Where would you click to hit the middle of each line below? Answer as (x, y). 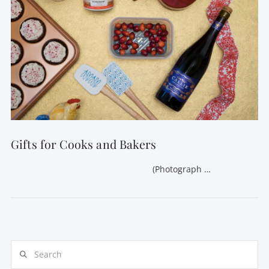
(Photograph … (110, 169)
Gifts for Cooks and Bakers (83, 144)
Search (24, 247)
